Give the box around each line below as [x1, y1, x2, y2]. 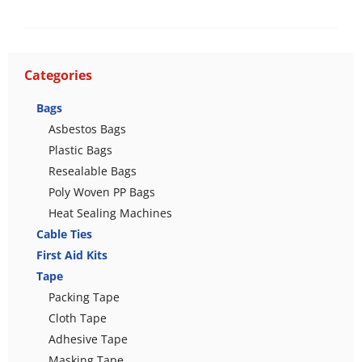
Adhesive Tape [48, 330, 128, 347]
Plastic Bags [48, 141, 112, 158]
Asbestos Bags [48, 120, 126, 137]
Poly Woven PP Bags [48, 183, 155, 200]
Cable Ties [36, 225, 92, 242]
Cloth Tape [48, 309, 107, 326]
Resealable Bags [48, 162, 137, 179]
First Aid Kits [36, 246, 107, 263]
